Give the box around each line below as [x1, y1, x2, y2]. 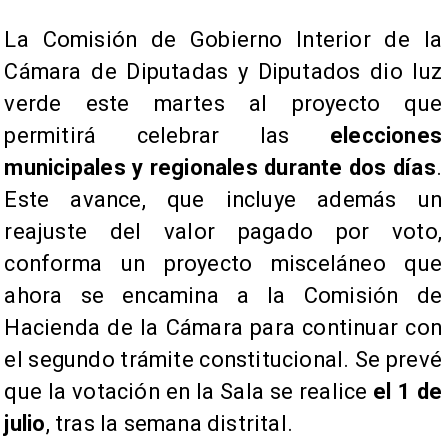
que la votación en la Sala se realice [4, 379, 374, 405]
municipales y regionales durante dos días [4, 155, 436, 181]
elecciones [329, 123, 442, 149]
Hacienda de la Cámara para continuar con [4, 315, 442, 341]
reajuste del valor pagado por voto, [4, 219, 442, 245]
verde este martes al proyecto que [4, 91, 442, 117]
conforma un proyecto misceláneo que [4, 251, 442, 277]
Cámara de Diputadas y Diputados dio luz [4, 59, 442, 85]
